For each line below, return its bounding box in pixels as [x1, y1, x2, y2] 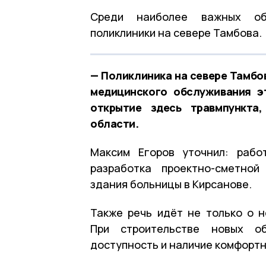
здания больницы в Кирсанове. [90, 176, 252, 191]
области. [90, 116, 139, 131]
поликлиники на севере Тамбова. [90, 25, 262, 40]
